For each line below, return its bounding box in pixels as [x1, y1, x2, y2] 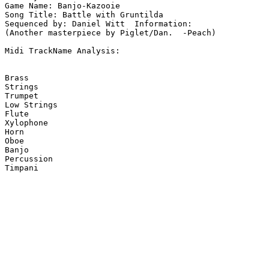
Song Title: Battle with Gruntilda [5, 10, 163, 20]
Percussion [5, 154, 53, 164]
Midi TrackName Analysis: [5, 46, 120, 56]
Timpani [5, 163, 38, 173]
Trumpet [5, 91, 38, 101]
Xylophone [5, 118, 48, 128]
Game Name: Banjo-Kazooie [5, 1, 120, 11]
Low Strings [5, 100, 58, 110]
